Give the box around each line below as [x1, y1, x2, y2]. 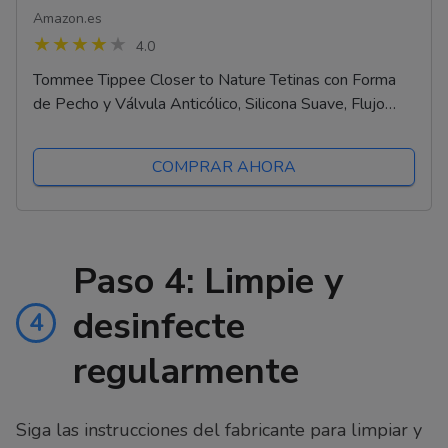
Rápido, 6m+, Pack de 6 [33, 117, 199, 140]
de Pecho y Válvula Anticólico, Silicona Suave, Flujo [33, 93, 385, 116]
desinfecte [73, 302, 245, 352]
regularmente [73, 347, 299, 397]
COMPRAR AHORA [152, 156, 296, 179]
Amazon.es [33, 9, 102, 29]
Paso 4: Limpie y [73, 257, 343, 307]
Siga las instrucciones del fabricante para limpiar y [16, 417, 422, 442]
